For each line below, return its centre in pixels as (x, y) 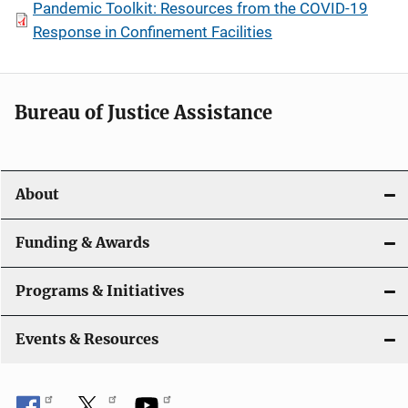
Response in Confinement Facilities (153, 32)
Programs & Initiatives (100, 291)
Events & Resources (87, 339)
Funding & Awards (82, 243)
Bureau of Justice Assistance (143, 112)
